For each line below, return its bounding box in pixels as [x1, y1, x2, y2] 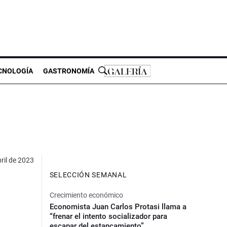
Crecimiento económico [49, 191, 123, 199]
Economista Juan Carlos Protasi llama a [49, 202, 186, 211]
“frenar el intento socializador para [49, 211, 167, 221]
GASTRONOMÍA [43, 66, 94, 75]
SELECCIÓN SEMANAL [49, 170, 127, 179]
